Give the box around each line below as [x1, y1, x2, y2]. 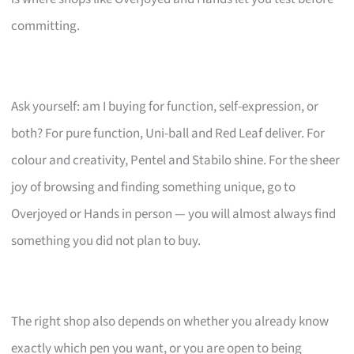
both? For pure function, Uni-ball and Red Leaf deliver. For [11, 123, 326, 143]
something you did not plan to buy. [11, 231, 201, 250]
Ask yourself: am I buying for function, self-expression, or [11, 96, 319, 116]
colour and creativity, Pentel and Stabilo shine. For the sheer [11, 150, 341, 170]
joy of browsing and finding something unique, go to [11, 177, 296, 197]
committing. [11, 16, 81, 36]
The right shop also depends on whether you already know [11, 311, 330, 331]
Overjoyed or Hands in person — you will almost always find [11, 204, 337, 224]
